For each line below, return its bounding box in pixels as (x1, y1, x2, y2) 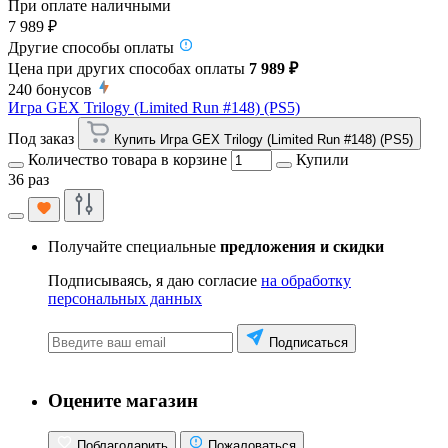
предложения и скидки (220, 238, 384, 256)
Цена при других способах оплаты (8, 60, 249, 78)
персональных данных (48, 290, 202, 308)
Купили (296, 151, 349, 169)
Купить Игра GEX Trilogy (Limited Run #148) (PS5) (114, 132, 413, 148)
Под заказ (8, 130, 74, 148)
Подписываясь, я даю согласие (48, 272, 261, 290)
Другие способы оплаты (8, 39, 174, 57)
